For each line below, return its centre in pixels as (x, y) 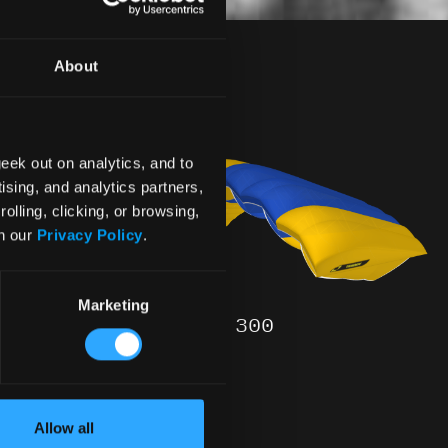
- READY (167, 356)
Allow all (63, 428)
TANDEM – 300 (199, 326)
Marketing (113, 305)
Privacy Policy (89, 235)
